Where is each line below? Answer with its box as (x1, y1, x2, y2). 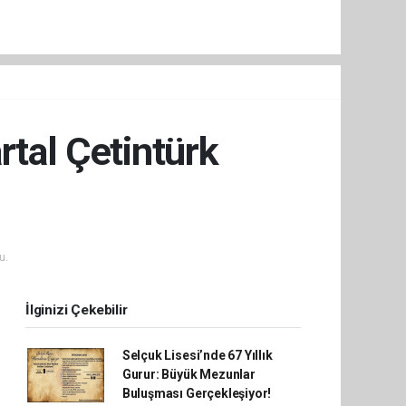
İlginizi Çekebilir (25, 302, 128, 319)
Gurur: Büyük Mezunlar (121, 367, 256, 382)
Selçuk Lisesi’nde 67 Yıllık (121, 348, 273, 363)
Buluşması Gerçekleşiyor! (121, 386, 272, 401)
